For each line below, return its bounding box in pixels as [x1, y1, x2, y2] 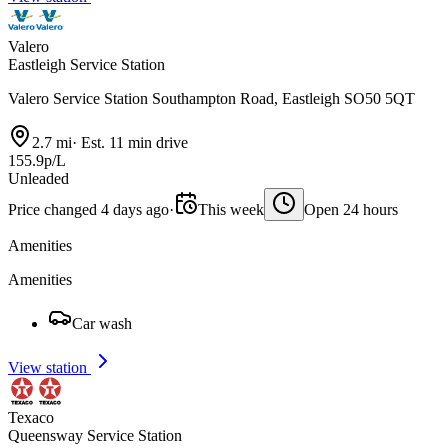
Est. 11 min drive [77, 134, 188, 152]
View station [8, 359, 91, 377]
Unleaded [8, 170, 69, 188]
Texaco [8, 409, 54, 427]
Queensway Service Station [8, 427, 182, 445]
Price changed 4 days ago [8, 201, 169, 219]
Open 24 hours [304, 201, 398, 219]
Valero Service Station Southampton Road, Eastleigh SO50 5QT [8, 90, 415, 108]
